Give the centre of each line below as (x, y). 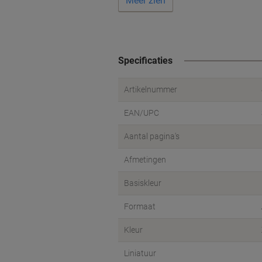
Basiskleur (143, 183)
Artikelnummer (151, 89)
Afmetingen (145, 160)
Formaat (140, 206)
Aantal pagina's (152, 136)
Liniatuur (140, 253)
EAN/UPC (142, 113)
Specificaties (145, 61)
